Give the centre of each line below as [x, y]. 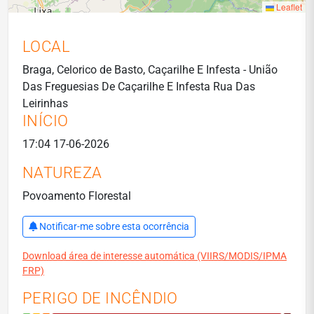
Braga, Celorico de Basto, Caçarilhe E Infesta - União [150, 70]
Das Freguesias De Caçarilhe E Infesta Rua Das [139, 87]
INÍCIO [46, 121]
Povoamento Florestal [77, 196]
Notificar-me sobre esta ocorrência [114, 226]
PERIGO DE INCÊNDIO [100, 298]
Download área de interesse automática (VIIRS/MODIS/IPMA [155, 256]
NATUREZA [62, 173]
